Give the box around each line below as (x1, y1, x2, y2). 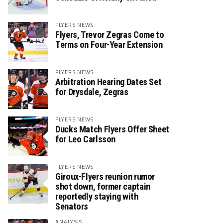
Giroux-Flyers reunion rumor (55, 171, 155, 182)
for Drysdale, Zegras (55, 87, 128, 97)
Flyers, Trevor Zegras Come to (55, 29, 164, 40)
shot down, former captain (55, 181, 150, 192)
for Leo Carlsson (55, 134, 116, 144)
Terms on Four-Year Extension (55, 39, 163, 50)
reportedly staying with (55, 191, 138, 202)
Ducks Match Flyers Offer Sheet (55, 124, 169, 134)
